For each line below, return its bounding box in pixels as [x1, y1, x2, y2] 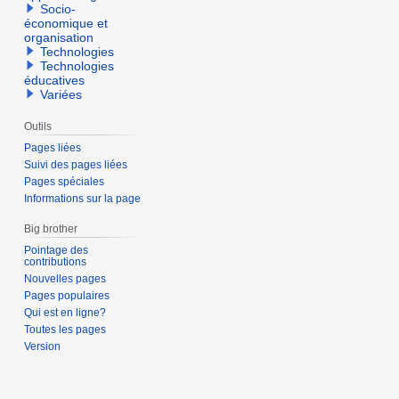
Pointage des [24, 243, 89, 256]
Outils [24, 120, 53, 134]
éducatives [24, 73, 85, 88]
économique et [24, 16, 109, 31]
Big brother [24, 222, 78, 235]
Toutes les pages [24, 322, 107, 336]
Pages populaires [24, 289, 110, 302]
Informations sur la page [24, 191, 142, 205]
